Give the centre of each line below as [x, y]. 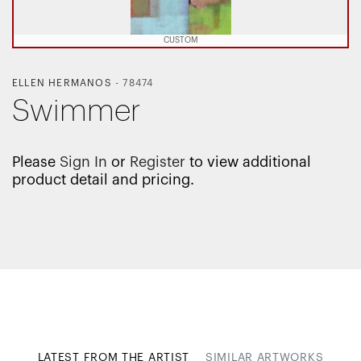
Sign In [83, 162]
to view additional [248, 162]
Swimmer [76, 111]
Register [158, 162]
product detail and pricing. [103, 180]
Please [36, 162]
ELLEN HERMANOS [62, 83]
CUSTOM [180, 40]
